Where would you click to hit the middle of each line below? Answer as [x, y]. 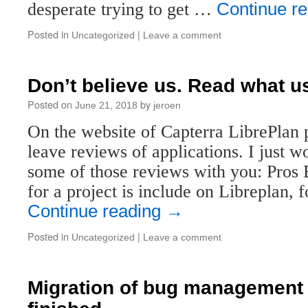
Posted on [50, 104]
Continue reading [97, 211]
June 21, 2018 [106, 105]
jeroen [167, 105]
